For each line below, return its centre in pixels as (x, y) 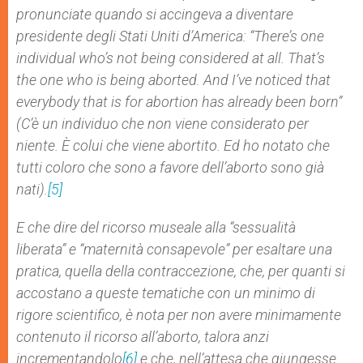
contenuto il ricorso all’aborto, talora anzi (143, 337)
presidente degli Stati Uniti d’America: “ (135, 36)
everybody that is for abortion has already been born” (179, 102)
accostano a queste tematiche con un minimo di (166, 293)
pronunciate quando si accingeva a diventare (155, 14)
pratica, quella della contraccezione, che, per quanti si (181, 271)
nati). (32, 189)
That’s (306, 58)
